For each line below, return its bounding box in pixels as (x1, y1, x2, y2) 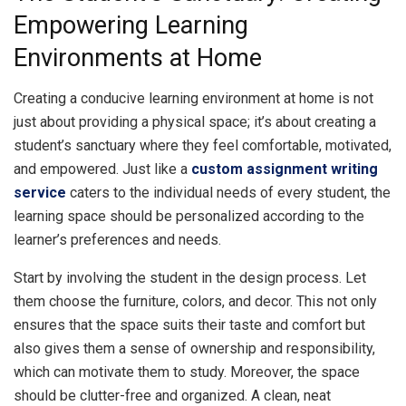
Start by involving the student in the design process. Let (14, 268, 366, 286)
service (14, 183, 66, 201)
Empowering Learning (14, 11, 248, 41)
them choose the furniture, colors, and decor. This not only (14, 292, 377, 310)
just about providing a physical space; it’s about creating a (14, 112, 376, 130)
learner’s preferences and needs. (14, 230, 221, 248)
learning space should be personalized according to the (14, 207, 364, 225)
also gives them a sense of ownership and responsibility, (14, 339, 375, 357)
